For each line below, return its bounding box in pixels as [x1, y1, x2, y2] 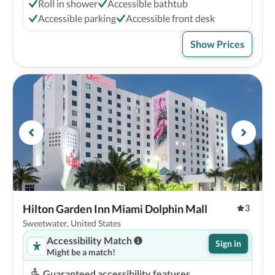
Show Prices [190, 38, 244, 50]
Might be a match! [47, 247, 115, 257]
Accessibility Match [47, 234, 132, 246]
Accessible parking [38, 12, 116, 24]
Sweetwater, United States [23, 218, 121, 228]
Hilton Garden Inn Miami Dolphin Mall [23, 202, 207, 215]
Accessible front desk [126, 12, 215, 24]
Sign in [215, 238, 241, 249]
